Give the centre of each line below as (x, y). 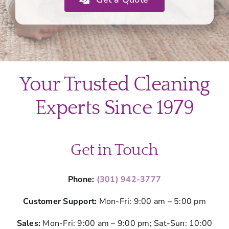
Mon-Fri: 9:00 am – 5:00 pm (151, 202)
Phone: (82, 180)
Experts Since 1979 (114, 108)
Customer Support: (60, 202)
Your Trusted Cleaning (114, 85)
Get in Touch (114, 150)
